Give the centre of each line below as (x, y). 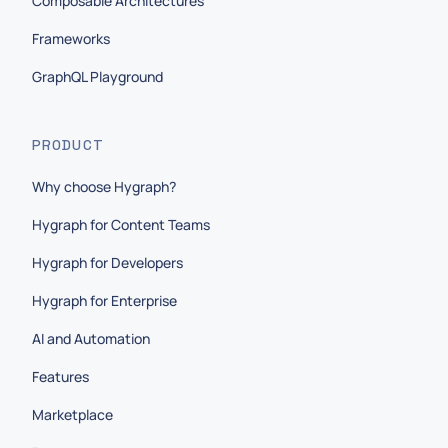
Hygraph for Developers (107, 262)
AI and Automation (91, 338)
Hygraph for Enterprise (104, 300)
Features (60, 376)
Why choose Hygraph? (104, 186)
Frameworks (71, 38)
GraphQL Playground (97, 76)
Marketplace (72, 414)
